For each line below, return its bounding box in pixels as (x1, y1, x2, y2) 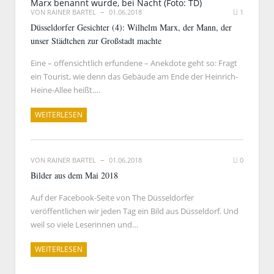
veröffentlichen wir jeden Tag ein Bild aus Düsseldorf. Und (31, 206, 239, 217)
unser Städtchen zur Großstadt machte (31, 35, 161, 46)
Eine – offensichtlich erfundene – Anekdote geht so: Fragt (31, 57, 237, 68)
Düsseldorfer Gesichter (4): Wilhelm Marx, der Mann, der (31, 21, 232, 33)
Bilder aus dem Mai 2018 (31, 169, 118, 181)
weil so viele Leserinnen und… (31, 219, 138, 230)
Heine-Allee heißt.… (31, 84, 100, 95)
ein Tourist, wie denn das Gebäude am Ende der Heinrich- (31, 71, 238, 82)
